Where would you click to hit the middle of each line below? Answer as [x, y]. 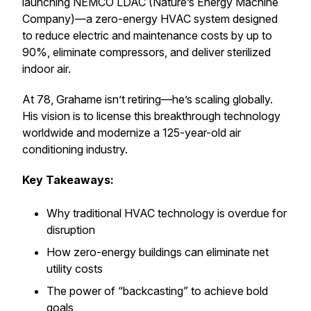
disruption [71, 230]
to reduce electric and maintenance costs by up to [147, 35]
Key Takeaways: [68, 180]
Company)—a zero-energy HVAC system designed [150, 19]
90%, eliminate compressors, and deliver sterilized [146, 52]
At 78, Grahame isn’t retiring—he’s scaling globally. [148, 99]
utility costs [75, 269]
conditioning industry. [75, 149]
